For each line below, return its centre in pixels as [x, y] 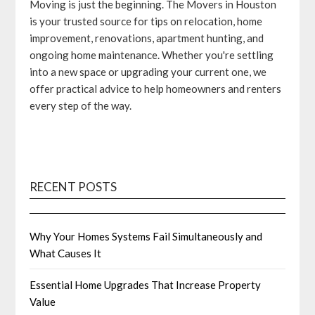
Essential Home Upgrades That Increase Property [146, 285]
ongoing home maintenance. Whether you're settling [152, 54]
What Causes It [66, 253]
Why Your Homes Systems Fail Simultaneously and [146, 237]
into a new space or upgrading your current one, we [148, 71]
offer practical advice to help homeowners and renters [156, 88]
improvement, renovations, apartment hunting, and [147, 38]
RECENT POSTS [73, 187]
